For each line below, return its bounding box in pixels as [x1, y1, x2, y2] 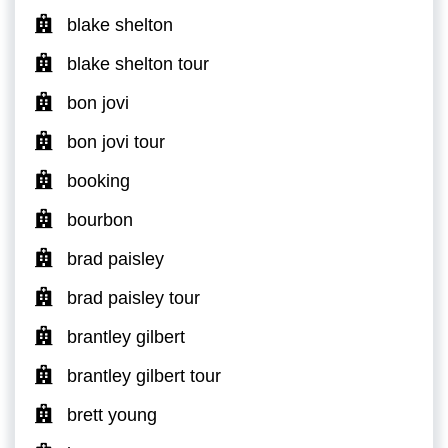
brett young [67, 404, 157, 425]
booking [67, 170, 130, 191]
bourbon [67, 209, 133, 230]
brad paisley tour [67, 287, 200, 308]
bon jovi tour [67, 131, 165, 152]
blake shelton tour [67, 53, 209, 74]
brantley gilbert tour [67, 365, 221, 386]
